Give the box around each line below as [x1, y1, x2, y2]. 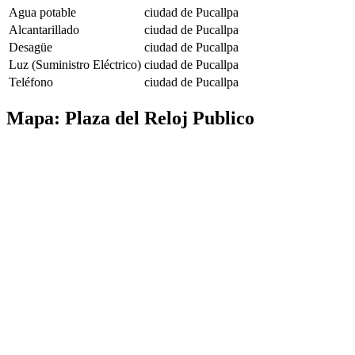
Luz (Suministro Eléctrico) [9, 58, 141, 72]
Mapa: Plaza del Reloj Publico [6, 108, 254, 129]
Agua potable [9, 6, 76, 20]
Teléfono [9, 75, 53, 90]
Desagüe [9, 40, 52, 55]
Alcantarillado [9, 23, 79, 37]
